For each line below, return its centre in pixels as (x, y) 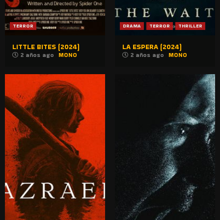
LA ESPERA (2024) (152, 46)
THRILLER (190, 26)
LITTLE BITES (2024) (46, 46)
